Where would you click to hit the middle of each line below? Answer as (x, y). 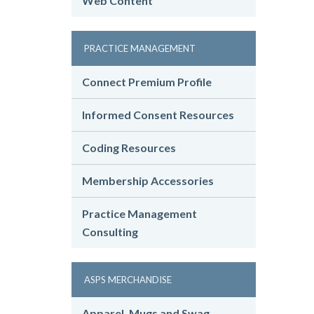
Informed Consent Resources (158, 115)
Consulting (110, 232)
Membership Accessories (148, 181)
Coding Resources (129, 148)
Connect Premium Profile (147, 82)
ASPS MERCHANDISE (128, 280)
